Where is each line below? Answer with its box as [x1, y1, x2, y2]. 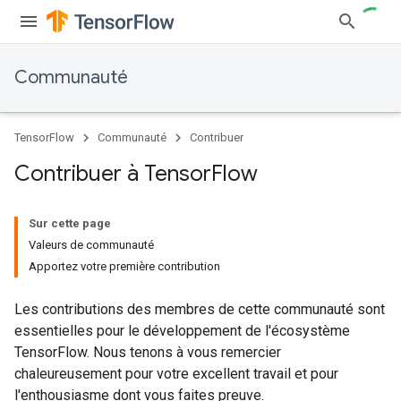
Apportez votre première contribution [29, 260, 220, 273]
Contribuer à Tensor [14, 160, 211, 187]
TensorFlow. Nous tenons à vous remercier [14, 344, 281, 361]
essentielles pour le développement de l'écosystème [14, 322, 350, 339]
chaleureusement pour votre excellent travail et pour [14, 365, 338, 382]
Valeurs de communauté [29, 238, 154, 252]
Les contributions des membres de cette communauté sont [14, 301, 385, 318]
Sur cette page [29, 217, 111, 230]
